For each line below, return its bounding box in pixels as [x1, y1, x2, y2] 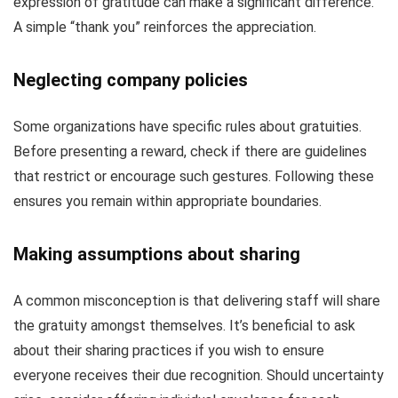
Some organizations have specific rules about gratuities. [13, 118, 362, 136]
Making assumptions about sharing [13, 243, 300, 266]
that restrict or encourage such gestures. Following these [13, 168, 374, 186]
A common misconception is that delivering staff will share [13, 292, 380, 310]
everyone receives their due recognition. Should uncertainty [13, 367, 384, 385]
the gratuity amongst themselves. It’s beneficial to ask [13, 317, 355, 335]
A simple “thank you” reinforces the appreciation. [13, 19, 316, 36]
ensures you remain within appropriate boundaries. [13, 193, 322, 211]
